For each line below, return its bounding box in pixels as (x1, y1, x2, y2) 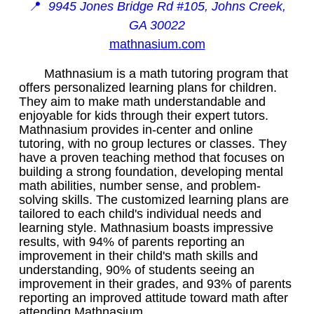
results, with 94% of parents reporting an (19, 234, 245, 249)
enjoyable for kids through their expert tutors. (19, 108, 268, 123)
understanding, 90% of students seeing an (19, 262, 254, 277)
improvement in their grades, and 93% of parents (19, 276, 292, 291)
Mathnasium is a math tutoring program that (44, 66, 288, 81)
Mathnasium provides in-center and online (19, 122, 253, 137)
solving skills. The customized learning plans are (19, 192, 289, 207)
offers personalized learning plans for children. (19, 80, 277, 95)
